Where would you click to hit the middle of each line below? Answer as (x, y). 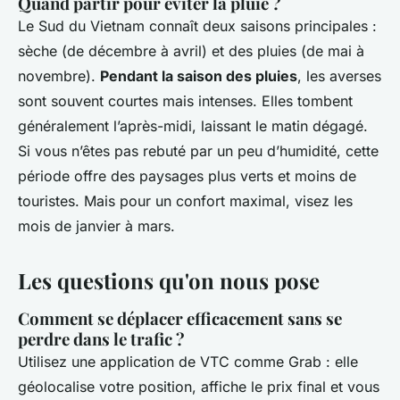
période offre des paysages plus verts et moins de (187, 176)
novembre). (59, 76)
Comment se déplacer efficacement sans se (180, 319)
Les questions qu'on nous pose (169, 281)
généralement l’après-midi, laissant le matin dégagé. (193, 126)
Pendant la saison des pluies (199, 76)
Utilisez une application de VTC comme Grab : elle (188, 362)
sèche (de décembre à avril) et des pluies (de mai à (191, 51)
